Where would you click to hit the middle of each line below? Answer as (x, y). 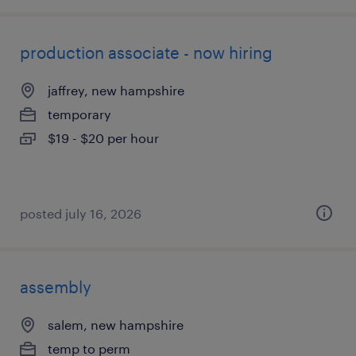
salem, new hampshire (116, 325)
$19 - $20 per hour (103, 138)
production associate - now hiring (146, 52)
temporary (79, 114)
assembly (56, 287)
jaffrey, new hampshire (116, 90)
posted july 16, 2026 (81, 213)
